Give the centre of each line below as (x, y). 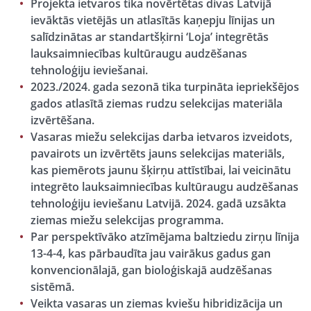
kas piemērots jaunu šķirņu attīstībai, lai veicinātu (161, 170)
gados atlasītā (68, 103)
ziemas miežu (66, 220)
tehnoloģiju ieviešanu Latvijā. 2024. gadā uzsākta (158, 203)
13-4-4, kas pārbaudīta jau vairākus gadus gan (151, 253)
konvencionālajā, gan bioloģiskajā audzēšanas (151, 270)
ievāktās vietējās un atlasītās (107, 20)
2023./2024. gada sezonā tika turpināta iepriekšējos (165, 87)
